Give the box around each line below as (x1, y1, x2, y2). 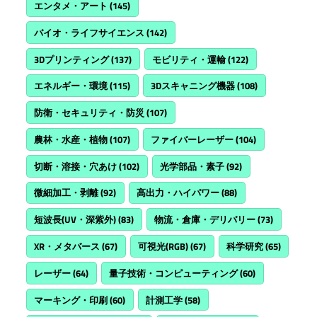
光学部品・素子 (160, 158, 225, 173)
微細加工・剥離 (34, 185, 99, 200)
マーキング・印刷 (34, 292, 108, 307)
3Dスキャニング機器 (151, 79, 236, 93)
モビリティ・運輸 (152, 52, 226, 67)
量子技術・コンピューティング (109, 265, 238, 280)
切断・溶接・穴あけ (34, 158, 117, 173)
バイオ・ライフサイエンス (34, 25, 145, 40)
